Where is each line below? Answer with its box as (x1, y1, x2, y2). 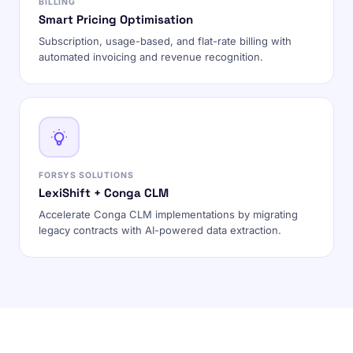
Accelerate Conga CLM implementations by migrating (39, 208, 298, 221)
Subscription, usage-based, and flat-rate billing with (39, 35, 292, 47)
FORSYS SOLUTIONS (39, 170, 134, 180)
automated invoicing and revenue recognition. (39, 50, 263, 63)
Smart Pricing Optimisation (39, 12, 193, 27)
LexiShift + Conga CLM (39, 185, 169, 200)
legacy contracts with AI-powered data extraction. (39, 224, 281, 236)
